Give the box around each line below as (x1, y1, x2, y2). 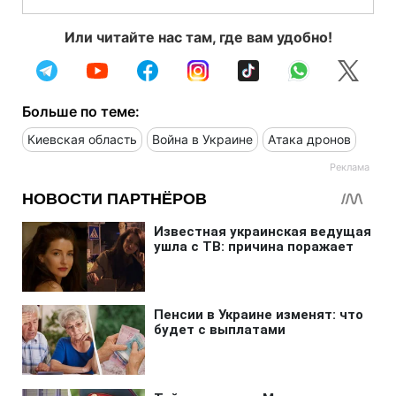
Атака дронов (268, 132, 351, 148)
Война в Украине (152, 132, 253, 148)
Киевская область (27, 132, 137, 148)
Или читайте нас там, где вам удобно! (64, 28, 332, 47)
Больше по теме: (22, 103, 140, 121)
